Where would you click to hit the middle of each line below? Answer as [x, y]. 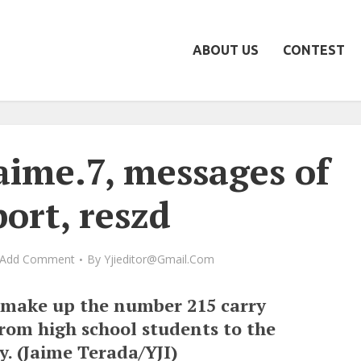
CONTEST [314, 50]
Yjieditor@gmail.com [159, 259]
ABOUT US [226, 50]
